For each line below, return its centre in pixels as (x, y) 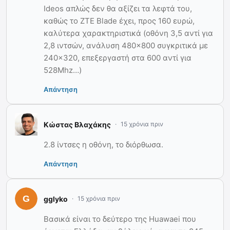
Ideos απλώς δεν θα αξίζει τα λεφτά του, (118, 9)
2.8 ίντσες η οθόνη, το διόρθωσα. (103, 145)
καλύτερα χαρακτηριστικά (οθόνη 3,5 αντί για (128, 33)
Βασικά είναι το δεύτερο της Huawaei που (120, 219)
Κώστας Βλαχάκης (77, 124)
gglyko (56, 199)
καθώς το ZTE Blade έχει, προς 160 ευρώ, (119, 21)
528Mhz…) (63, 70)
